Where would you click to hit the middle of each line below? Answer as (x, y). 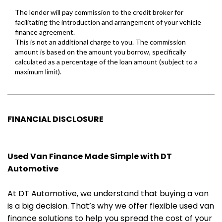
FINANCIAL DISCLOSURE (55, 119)
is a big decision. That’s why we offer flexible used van (111, 206)
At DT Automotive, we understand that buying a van (108, 194)
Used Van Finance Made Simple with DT (90, 157)
